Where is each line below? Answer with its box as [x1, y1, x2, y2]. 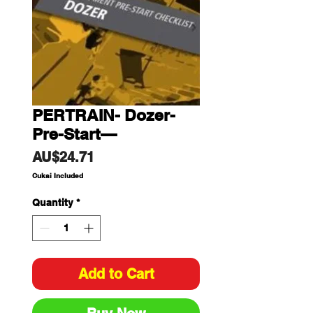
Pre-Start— [32, 124, 117, 143]
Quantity [32, 197, 73, 208]
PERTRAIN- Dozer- [32, 105, 175, 124]
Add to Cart [78, 265, 154, 282]
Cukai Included [32, 171, 83, 180]
